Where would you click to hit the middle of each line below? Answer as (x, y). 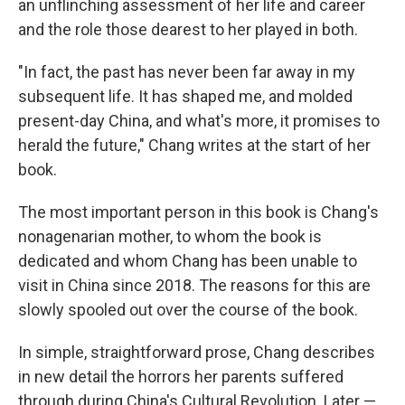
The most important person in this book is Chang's (198, 212)
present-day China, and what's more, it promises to (199, 121)
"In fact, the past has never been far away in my (187, 72)
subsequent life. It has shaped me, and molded (185, 96)
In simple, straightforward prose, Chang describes (197, 352)
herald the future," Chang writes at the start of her (194, 145)
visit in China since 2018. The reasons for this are (194, 285)
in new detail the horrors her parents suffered (181, 377)
